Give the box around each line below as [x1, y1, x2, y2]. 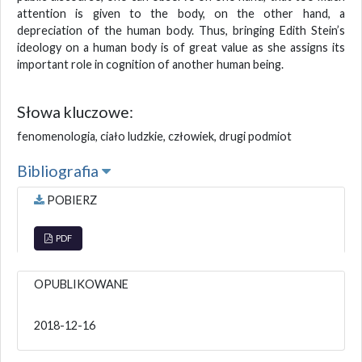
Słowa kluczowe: [17, 102, 133, 121]
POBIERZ [44, 192, 97, 207]
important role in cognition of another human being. [17, 57, 284, 71]
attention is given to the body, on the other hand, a [17, 6, 345, 20]
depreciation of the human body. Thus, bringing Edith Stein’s [17, 23, 345, 37]
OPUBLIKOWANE [34, 276, 128, 291]
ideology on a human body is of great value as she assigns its [17, 40, 345, 54]
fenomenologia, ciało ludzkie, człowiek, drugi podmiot [17, 128, 292, 143]
